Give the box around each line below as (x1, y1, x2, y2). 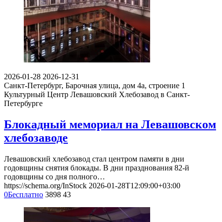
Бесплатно (8, 190, 43, 199)
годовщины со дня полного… (4, 172, 105, 181)
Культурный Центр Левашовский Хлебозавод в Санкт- (4, 90, 190, 99)
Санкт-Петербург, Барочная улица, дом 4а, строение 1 (4, 81, 185, 90)
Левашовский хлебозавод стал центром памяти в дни (4, 154, 184, 163)
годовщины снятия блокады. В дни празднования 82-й (4, 163, 189, 172)
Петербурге (4, 99, 43, 108)
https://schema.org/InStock (4, 181, 87, 190)
